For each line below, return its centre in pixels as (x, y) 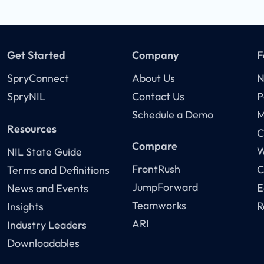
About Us (153, 78)
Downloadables (44, 243)
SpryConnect (38, 78)
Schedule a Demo (172, 115)
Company (155, 55)
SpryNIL (27, 97)
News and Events (48, 189)
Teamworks (159, 206)
